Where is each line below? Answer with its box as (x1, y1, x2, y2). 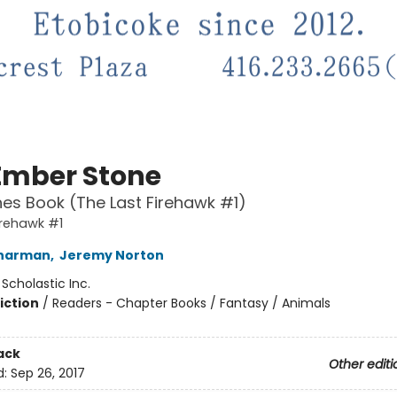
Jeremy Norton (58, 246, 164, 265)
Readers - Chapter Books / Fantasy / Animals (51, 294, 331, 313)
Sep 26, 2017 (10, 363, 85, 382)
